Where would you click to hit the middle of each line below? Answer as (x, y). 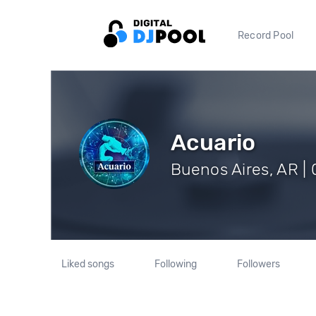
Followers (258, 264)
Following (175, 264)
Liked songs (88, 264)
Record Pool (266, 35)
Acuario (213, 142)
